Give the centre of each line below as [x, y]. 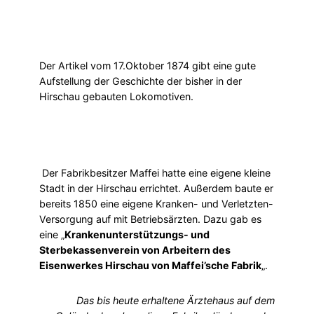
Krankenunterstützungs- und [137, 234]
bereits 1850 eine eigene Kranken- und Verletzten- [156, 203]
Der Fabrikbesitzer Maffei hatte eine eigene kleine [155, 172]
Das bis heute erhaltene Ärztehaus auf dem [176, 301]
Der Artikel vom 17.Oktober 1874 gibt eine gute [148, 65]
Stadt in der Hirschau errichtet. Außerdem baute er [156, 188]
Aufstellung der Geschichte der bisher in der [141, 81]
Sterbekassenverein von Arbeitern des [135, 250]
